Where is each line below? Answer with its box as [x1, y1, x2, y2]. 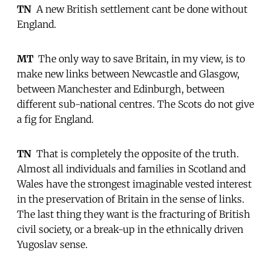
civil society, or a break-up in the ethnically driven [17, 223, 243, 235]
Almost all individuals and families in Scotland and [17, 162, 246, 175]
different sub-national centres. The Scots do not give [17, 97, 254, 110]
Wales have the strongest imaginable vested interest [17, 177, 252, 190]
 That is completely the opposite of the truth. [31, 147, 239, 160]
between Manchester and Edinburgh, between [17, 82, 224, 95]
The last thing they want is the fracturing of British [17, 207, 250, 220]
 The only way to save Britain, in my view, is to [33, 52, 245, 65]
